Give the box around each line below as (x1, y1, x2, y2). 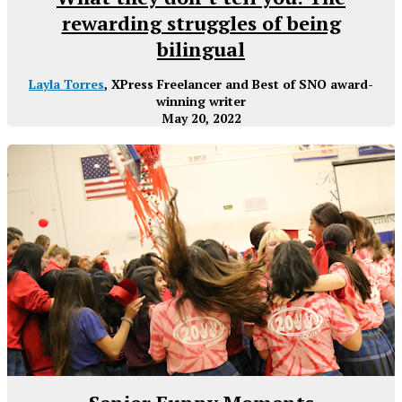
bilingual (157, 36, 245, 63)
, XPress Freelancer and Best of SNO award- (104, 75, 373, 93)
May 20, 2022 (161, 109, 241, 127)
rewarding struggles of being (61, 10, 341, 37)
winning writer (156, 92, 246, 110)
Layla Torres (29, 75, 104, 93)
